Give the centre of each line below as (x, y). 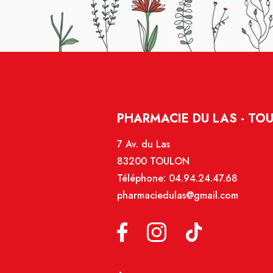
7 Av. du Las (144, 144)
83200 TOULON (153, 161)
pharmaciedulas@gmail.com (178, 195)
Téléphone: (143, 178)
